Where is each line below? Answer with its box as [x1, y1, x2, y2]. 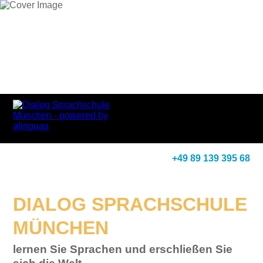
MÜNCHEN [13, 217, 109, 238]
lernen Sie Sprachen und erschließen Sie [13, 243, 233, 255]
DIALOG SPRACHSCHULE [13, 194, 248, 215]
